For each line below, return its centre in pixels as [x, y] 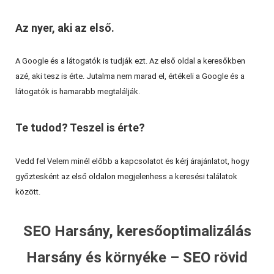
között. [28, 191]
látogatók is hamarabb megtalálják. [78, 92]
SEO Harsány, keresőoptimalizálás [137, 231]
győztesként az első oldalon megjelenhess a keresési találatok [126, 176]
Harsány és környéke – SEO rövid [137, 258]
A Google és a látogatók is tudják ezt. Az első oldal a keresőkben [130, 61]
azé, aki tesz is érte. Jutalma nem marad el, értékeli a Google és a [130, 76]
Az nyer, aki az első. [65, 28]
